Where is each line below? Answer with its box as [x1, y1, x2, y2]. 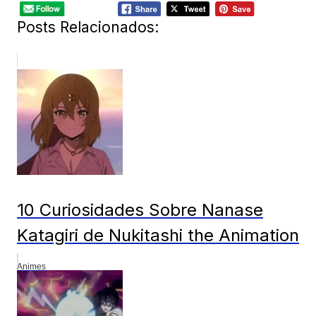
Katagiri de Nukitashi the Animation [17, 224, 299, 245]
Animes [17, 261, 46, 272]
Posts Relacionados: [17, 18, 159, 36]
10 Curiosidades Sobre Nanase [17, 199, 263, 220]
